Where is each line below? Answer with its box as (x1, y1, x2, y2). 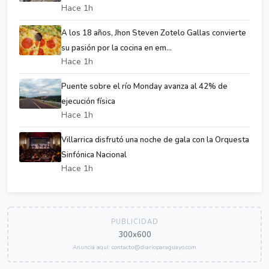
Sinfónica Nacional (61, 149, 127, 160)
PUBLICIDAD (110, 217, 159, 226)
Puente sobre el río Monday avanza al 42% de (61, 80, 228, 92)
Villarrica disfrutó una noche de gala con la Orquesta (61, 134, 249, 145)
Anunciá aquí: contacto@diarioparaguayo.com (73, 243, 196, 252)
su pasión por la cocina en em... (61, 42, 172, 53)
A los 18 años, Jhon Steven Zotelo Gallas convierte (61, 27, 246, 38)
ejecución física (61, 95, 115, 107)
